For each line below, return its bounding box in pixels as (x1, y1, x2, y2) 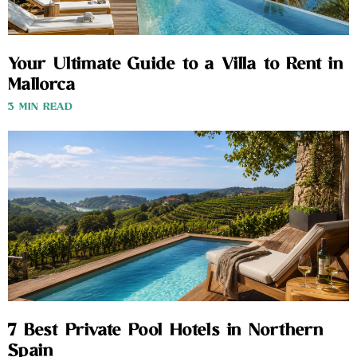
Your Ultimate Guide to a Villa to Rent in (8, 53, 343, 76)
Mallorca (8, 74, 76, 97)
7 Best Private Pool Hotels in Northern (8, 320, 324, 343)
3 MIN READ (8, 100, 73, 115)
